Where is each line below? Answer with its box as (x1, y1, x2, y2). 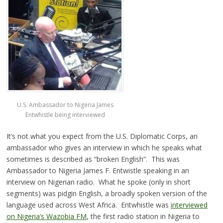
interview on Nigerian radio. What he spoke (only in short (6, 177, 191, 187)
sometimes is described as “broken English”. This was (6, 154, 180, 164)
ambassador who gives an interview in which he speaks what (6, 142, 202, 152)
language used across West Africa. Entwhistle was (6, 200, 171, 210)
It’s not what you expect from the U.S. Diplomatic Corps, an (6, 131, 198, 141)
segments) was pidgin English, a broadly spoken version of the (6, 188, 207, 198)
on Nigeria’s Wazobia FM (6, 211, 87, 221)
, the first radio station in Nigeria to (86, 211, 200, 221)
